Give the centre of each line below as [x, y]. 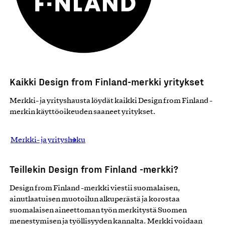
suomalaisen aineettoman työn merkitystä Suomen [98, 211]
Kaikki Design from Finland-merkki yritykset [107, 82]
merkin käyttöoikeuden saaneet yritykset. [83, 112]
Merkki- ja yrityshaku [48, 140]
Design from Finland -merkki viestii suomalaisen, [95, 189]
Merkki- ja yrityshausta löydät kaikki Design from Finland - [111, 101]
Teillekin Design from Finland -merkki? [94, 169]
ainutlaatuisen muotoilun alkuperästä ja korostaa [95, 200]
